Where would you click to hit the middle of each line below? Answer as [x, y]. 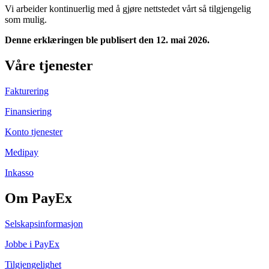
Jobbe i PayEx [32, 244]
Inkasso [19, 172]
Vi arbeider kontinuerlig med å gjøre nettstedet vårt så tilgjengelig [128, 8]
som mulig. [26, 19]
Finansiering [28, 111]
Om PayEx [38, 198]
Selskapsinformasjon [44, 223]
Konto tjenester [34, 131]
